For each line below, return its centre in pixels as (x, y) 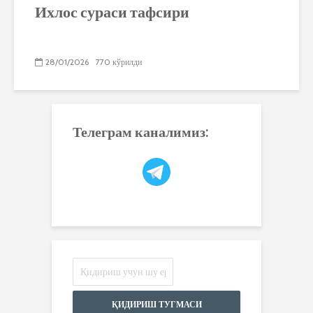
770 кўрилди (119, 62)
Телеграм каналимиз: (141, 131)
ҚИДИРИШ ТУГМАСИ (156, 304)
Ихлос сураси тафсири (112, 12)
